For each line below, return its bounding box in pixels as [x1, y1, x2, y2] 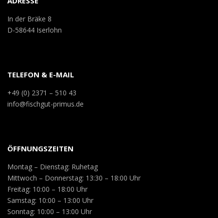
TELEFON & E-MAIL [7, 70, 74, 79]
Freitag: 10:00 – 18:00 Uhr [7, 184, 88, 194]
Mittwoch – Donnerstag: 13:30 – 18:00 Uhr [7, 173, 141, 182]
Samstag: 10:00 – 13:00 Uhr [7, 196, 93, 205]
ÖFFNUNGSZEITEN [7, 144, 73, 153]
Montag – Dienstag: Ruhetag [7, 162, 98, 171]
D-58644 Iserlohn [7, 25, 62, 35]
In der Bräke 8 [7, 14, 52, 23]
